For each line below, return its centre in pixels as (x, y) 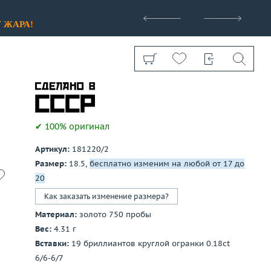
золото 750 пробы (115, 214)
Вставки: (52, 243)
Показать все (109, 152)
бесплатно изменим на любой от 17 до (167, 164)
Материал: (56, 214)
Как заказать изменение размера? (106, 196)
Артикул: (52, 149)
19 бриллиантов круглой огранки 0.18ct (149, 243)
